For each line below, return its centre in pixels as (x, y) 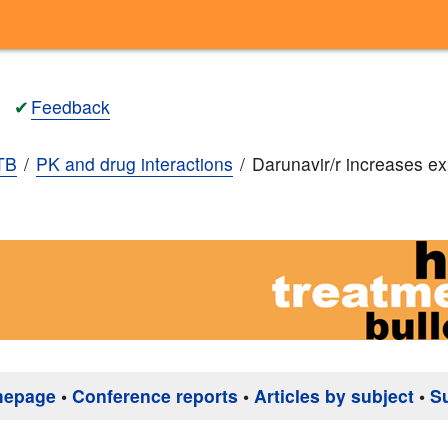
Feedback (70, 106)
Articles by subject (334, 396)
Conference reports (155, 396)
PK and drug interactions (134, 164)
